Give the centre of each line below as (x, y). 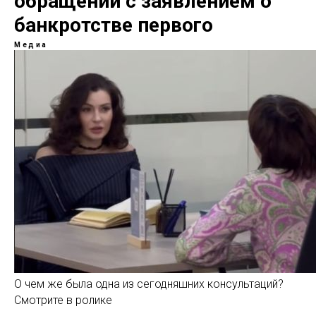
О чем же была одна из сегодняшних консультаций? (149, 284)
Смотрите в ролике (63, 300)
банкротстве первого (114, 25)
